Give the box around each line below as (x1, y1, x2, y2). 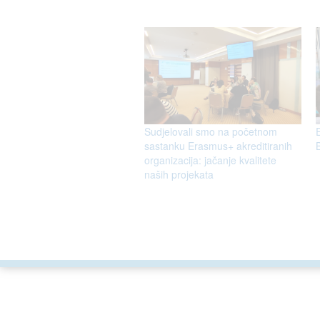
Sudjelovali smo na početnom (144, 124, 277, 139)
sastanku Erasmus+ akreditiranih (144, 138, 292, 153)
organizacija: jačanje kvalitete (144, 152, 276, 167)
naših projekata (144, 166, 214, 181)
